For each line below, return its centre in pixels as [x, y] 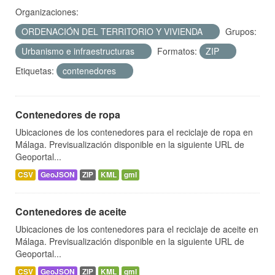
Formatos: [177, 51]
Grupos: [241, 32]
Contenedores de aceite [71, 212]
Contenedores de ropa [68, 115]
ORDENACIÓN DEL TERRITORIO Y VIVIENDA [113, 32]
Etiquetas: [35, 71]
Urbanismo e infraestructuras [79, 51]
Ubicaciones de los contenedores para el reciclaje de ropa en [134, 132]
